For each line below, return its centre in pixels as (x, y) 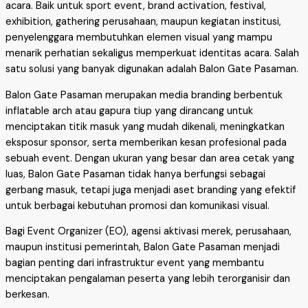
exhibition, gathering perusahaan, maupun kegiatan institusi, (143, 22)
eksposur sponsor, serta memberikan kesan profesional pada (146, 142)
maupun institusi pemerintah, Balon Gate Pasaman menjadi (143, 247)
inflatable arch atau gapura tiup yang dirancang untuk (129, 111)
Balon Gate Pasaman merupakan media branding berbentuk (144, 95)
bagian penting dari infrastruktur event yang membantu (135, 263)
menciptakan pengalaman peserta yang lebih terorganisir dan (148, 279)
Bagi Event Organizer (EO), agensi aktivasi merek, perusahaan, (148, 232)
